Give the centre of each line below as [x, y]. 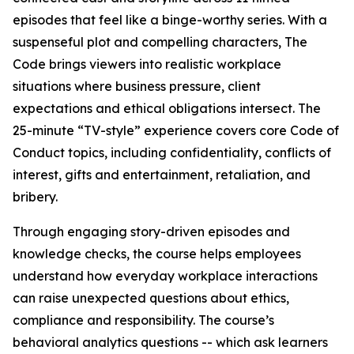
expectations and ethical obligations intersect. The [167, 108]
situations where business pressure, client [137, 86]
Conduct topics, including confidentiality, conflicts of [172, 153]
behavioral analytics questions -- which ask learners [170, 342]
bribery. [35, 197]
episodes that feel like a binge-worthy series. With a [170, 20]
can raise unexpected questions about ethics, [151, 298]
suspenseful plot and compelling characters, [149, 42]
